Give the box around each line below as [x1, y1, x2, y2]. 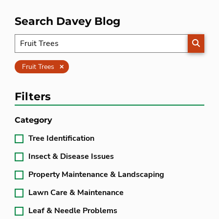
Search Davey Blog [15, 15, 120, 28]
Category [15, 115, 52, 125]
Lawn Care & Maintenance [28, 187, 124, 198]
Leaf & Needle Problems [28, 205, 117, 216]
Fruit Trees [22, 62, 54, 71]
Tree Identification [28, 133, 94, 144]
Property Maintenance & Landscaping [28, 169, 164, 180]
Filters [15, 90, 51, 103]
